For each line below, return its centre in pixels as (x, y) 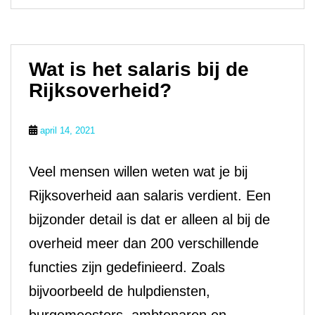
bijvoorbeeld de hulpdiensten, (120, 291)
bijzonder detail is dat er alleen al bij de (149, 219)
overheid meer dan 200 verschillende (144, 243)
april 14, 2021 (67, 130)
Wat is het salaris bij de (139, 69)
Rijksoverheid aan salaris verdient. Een (150, 195)
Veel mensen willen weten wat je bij (138, 172)
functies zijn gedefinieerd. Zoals (127, 267)
